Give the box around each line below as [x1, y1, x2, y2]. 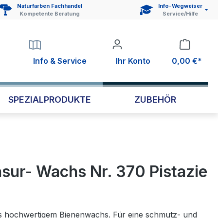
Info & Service [33, 55, 87, 66]
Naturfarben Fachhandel [17, 2, 83, 9]
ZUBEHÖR [134, 94, 177, 105]
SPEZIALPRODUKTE [8, 94, 91, 105]
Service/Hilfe [163, 10, 199, 17]
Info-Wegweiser [158, 2, 203, 9]
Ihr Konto [116, 55, 150, 66]
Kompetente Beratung [19, 10, 80, 17]
